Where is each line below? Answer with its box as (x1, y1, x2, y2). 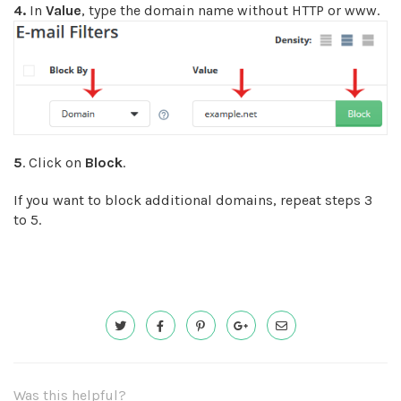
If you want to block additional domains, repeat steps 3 (13, 191, 372, 209)
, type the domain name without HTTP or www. (81, 2, 380, 19)
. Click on (22, 153, 85, 171)
